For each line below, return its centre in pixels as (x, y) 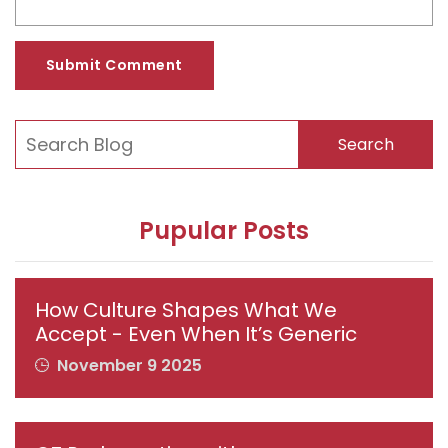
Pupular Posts (224, 231)
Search (365, 144)
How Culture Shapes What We (186, 310)
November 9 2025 (127, 366)
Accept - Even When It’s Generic (196, 334)
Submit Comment (114, 65)
